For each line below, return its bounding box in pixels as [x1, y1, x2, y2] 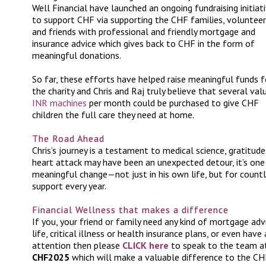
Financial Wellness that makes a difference [32, 204, 229, 216]
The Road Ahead [32, 132, 104, 144]
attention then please [32, 239, 122, 251]
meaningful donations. [32, 49, 121, 61]
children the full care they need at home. [32, 109, 194, 121]
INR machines [32, 97, 87, 109]
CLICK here [122, 239, 169, 251]
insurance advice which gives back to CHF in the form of [32, 37, 255, 49]
